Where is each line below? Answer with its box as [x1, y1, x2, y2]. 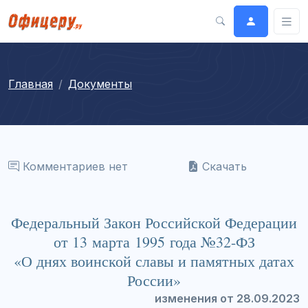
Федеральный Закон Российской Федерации [11, 212, 297, 232]
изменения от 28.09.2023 [155, 291, 300, 305]
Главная [8, 76, 53, 91]
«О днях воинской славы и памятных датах [14, 250, 294, 271]
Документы [68, 76, 132, 91]
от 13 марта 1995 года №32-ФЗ [53, 231, 255, 252]
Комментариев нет [19, 159, 128, 173]
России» [127, 269, 181, 290]
